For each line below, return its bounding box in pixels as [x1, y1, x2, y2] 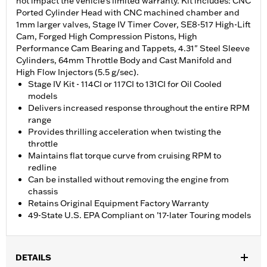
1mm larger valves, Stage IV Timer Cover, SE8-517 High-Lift [16, 19, 251, 30]
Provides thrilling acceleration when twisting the [28, 126, 221, 138]
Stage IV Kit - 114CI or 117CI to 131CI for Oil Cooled [28, 79, 222, 90]
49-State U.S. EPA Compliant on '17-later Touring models [28, 210, 251, 221]
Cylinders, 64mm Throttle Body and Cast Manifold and [16, 55, 232, 66]
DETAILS [15, 252, 51, 263]
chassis [28, 186, 58, 197]
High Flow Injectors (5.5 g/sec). [16, 67, 139, 78]
